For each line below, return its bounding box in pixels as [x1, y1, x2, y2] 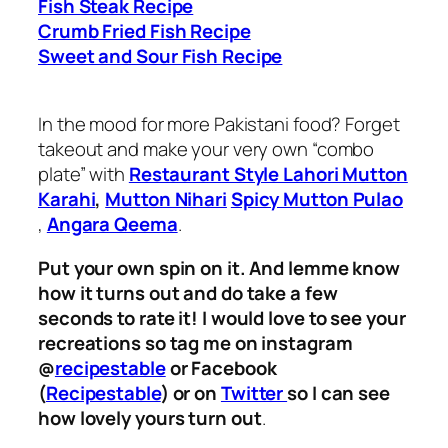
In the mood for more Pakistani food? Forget [38, 111, 400, 138]
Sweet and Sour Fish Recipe [38, 42, 283, 69]
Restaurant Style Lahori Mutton [128, 161, 408, 188]
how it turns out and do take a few [38, 279, 338, 306]
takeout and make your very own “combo [38, 136, 375, 163]
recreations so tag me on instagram [38, 329, 353, 356]
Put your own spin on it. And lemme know [38, 254, 401, 281]
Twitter [220, 379, 288, 406]
